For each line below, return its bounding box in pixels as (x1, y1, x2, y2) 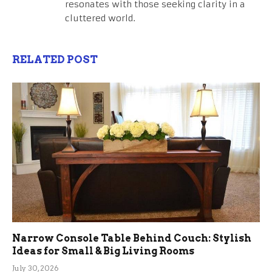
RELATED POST (12, 53, 98, 66)
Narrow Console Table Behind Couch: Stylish (12, 232, 251, 244)
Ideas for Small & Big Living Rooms (12, 245, 194, 257)
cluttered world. (65, 13, 135, 24)
